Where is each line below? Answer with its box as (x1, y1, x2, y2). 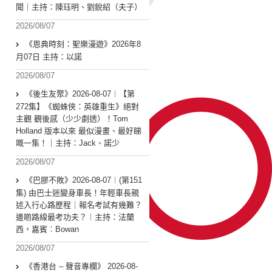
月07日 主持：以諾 (16, 52, 82, 62)
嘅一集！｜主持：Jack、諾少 (16, 138, 120, 148)
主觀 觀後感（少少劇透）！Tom (16, 114, 128, 124)
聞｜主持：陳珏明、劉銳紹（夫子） (16, 2, 142, 12)
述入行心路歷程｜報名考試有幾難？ (16, 200, 142, 210)
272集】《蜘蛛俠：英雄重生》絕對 (16, 102, 139, 112)
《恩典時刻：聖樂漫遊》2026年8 (25, 39, 141, 49)
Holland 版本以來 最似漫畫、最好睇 (16, 126, 141, 136)
